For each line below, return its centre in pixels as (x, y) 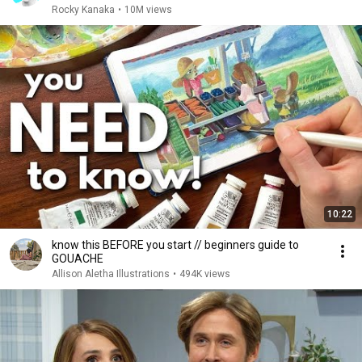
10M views (148, 10)
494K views (205, 274)
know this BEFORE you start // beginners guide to (175, 245)
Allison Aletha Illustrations (111, 274)
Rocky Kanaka (83, 10)
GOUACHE (78, 259)
